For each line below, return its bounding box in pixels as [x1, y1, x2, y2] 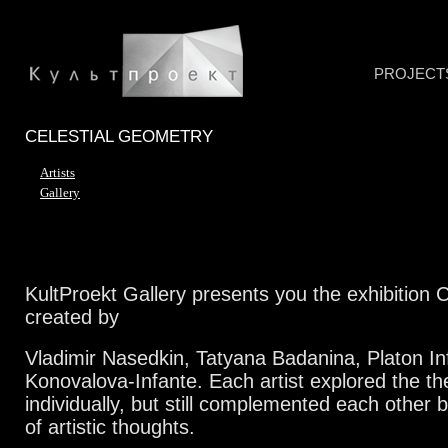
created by [25, 306, 119, 328]
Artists [40, 165, 75, 180]
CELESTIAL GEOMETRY [25, 127, 213, 146]
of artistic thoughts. [25, 416, 195, 438]
